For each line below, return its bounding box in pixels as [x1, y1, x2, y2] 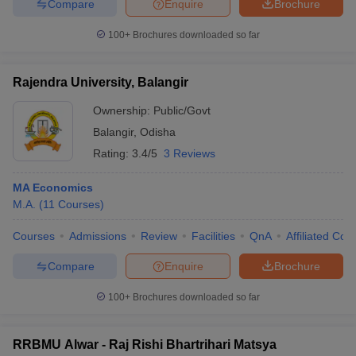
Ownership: [93, 104, 153, 117]
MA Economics [13, 181, 93, 194]
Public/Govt [153, 104, 211, 117]
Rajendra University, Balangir [13, 75, 188, 89]
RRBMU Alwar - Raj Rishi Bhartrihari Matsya [13, 338, 277, 351]
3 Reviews [164, 147, 215, 160]
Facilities [192, 230, 235, 242]
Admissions [69, 230, 126, 242]
